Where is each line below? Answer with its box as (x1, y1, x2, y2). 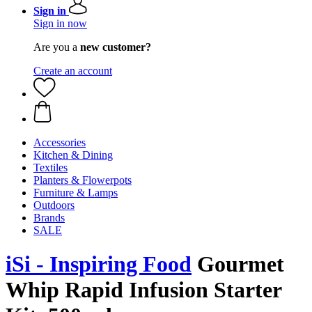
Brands (33, 212, 65, 224)
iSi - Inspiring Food (6, 251, 192, 277)
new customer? (80, 41, 151, 53)
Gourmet (192, 251, 284, 277)
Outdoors (33, 199, 75, 211)
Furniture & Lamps (33, 187, 118, 198)
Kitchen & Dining (33, 149, 113, 161)
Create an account (33, 65, 112, 77)
